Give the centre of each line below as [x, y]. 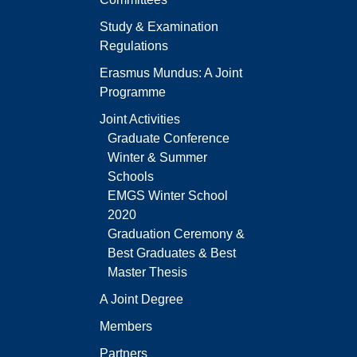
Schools [131, 177]
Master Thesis [147, 273]
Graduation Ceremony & [176, 234]
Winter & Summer [157, 158]
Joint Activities [140, 120]
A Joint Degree [141, 300]
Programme [133, 92]
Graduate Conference [169, 139]
